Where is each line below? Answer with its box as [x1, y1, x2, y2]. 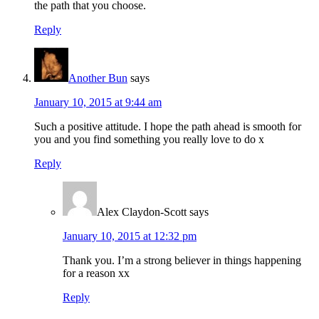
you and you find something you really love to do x [34, 132, 264, 145]
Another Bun [68, 71, 127, 84]
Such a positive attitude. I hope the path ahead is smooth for [34, 120, 301, 132]
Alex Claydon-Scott [97, 205, 187, 218]
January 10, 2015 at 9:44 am [34, 95, 162, 108]
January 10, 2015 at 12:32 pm [63, 229, 197, 242]
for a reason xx [63, 266, 130, 279]
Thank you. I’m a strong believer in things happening [63, 253, 301, 266]
